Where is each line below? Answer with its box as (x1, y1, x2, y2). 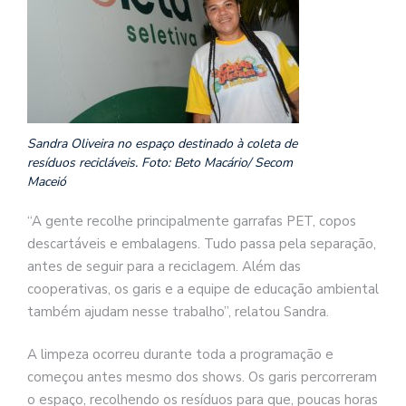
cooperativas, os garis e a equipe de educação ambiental (27, 279, 379, 298)
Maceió (27, 172, 66, 190)
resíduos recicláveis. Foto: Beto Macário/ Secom (27, 153, 293, 171)
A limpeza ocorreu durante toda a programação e (27, 345, 333, 364)
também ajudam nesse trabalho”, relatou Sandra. (27, 302, 329, 321)
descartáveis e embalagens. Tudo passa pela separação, (27, 234, 376, 253)
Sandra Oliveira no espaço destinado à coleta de (27, 134, 297, 152)
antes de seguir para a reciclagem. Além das (27, 256, 301, 275)
